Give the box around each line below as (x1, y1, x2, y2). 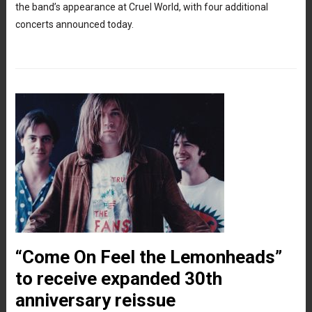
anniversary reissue (15, 289, 175, 311)
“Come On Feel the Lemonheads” (15, 246, 282, 267)
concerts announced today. (15, 18, 134, 30)
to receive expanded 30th (15, 267, 222, 289)
